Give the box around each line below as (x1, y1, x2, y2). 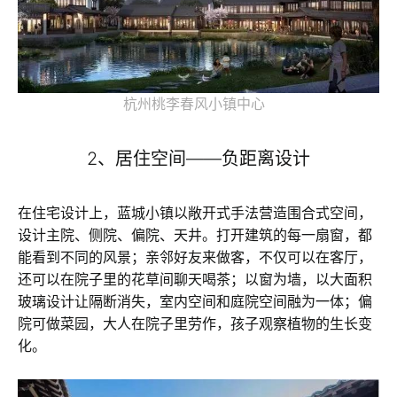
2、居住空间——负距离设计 (87, 147, 310, 169)
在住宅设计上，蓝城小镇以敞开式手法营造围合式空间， (18, 203, 372, 222)
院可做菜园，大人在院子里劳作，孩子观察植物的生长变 (18, 314, 372, 332)
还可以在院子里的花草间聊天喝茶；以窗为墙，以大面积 (18, 269, 372, 288)
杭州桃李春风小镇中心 (123, 94, 274, 113)
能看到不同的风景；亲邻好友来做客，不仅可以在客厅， (18, 247, 372, 266)
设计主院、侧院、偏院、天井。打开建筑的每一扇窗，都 (18, 225, 372, 244)
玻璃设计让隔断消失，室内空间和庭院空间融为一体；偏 (18, 292, 372, 310)
